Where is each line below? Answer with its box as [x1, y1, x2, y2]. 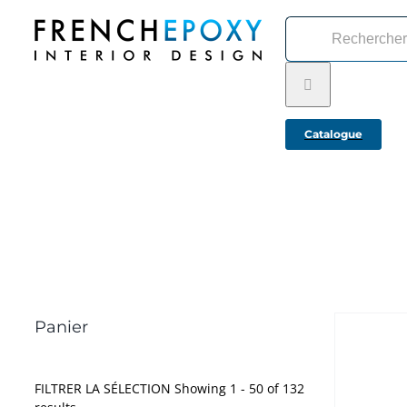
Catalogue [304, 127, 362, 141]
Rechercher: [284, 16, 358, 34]
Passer [6, 7, 46, 25]
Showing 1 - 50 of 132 [174, 380, 304, 398]
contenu [6, 45, 56, 63]
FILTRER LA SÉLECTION [35, 380, 174, 398]
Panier [35, 317, 88, 338]
